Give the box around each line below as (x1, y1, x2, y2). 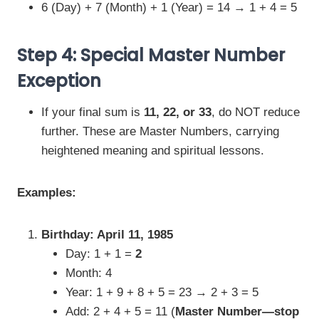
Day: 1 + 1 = (66, 247, 135, 261)
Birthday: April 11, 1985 (41, 228, 173, 241)
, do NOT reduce (211, 105, 300, 119)
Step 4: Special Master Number (17, 43, 285, 67)
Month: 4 (66, 266, 112, 280)
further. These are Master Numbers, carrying (41, 125, 279, 138)
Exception (17, 69, 101, 93)
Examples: (17, 186, 76, 199)
